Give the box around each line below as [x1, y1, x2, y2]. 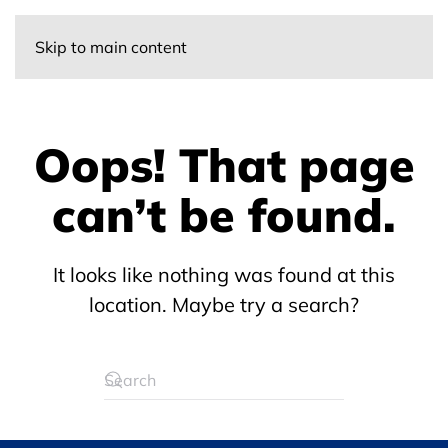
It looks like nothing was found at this [53, 262, 395, 287]
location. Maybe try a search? [89, 292, 359, 317]
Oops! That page [33, 136, 415, 194]
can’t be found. [52, 186, 396, 244]
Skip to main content [35, 37, 187, 57]
